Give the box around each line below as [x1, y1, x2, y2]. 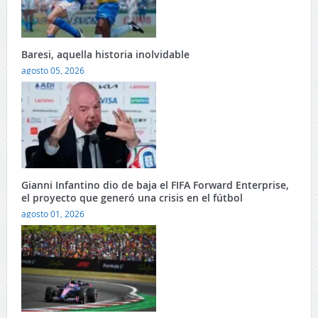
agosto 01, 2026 [21, 208, 84, 220]
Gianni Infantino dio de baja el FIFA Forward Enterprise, [21, 178, 289, 192]
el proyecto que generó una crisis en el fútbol [21, 191, 243, 205]
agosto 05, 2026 [21, 65, 84, 77]
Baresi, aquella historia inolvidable [21, 48, 190, 62]
